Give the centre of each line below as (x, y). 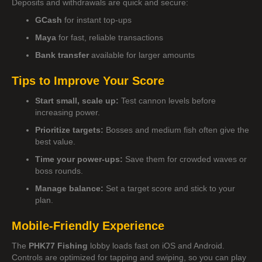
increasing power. (68, 112)
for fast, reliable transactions (110, 37)
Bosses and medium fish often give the (176, 130)
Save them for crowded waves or (185, 159)
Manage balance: (69, 188)
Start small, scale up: (77, 100)
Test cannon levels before (167, 100)
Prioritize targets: (69, 130)
